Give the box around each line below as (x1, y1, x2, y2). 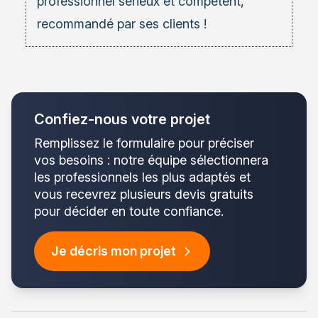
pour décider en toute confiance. (34, 203, 224, 219)
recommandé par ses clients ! (37, 16, 207, 31)
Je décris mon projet (51, 243, 176, 258)
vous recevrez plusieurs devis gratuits (34, 186, 253, 202)
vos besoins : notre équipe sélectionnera (34, 152, 268, 168)
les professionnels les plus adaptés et (34, 169, 251, 185)
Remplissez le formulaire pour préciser (34, 135, 254, 150)
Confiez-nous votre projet (34, 110, 210, 128)
